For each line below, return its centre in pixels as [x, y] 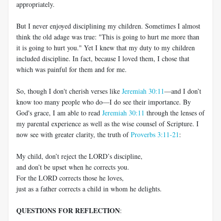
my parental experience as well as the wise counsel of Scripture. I [108, 123]
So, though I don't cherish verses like [69, 91]
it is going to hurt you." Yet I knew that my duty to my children [106, 47]
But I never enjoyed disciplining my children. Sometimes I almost [108, 26]
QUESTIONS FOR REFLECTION [68, 210]
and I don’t [186, 91]
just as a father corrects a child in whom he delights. [89, 188]
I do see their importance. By [150, 102]
